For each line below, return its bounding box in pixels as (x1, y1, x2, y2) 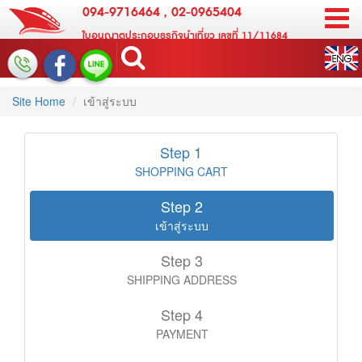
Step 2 (161, 196, 203, 217)
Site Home (12, 93, 65, 109)
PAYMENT (155, 326, 208, 342)
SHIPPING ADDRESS (127, 271, 237, 288)
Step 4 (161, 304, 203, 325)
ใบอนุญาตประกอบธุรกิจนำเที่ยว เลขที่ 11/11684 (82, 29, 288, 43)
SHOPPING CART (134, 163, 228, 179)
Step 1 (160, 141, 202, 162)
